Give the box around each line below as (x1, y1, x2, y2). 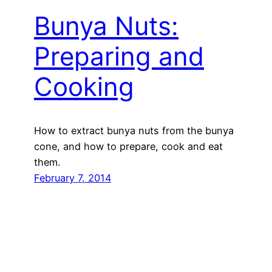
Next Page (174, 205, 222, 218)
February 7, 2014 (34, 172, 111, 185)
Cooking (34, 70, 134, 102)
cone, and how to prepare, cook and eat (34, 140, 223, 153)
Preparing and (34, 40, 204, 72)
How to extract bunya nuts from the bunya (34, 124, 234, 137)
